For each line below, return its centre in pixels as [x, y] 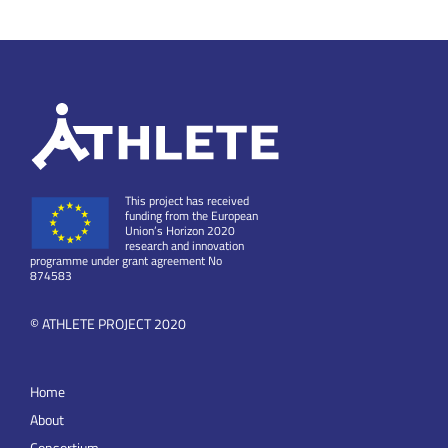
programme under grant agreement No [126, 260]
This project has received [187, 200]
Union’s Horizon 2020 [180, 230]
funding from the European [191, 215]
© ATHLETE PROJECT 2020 [108, 323]
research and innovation [184, 245]
